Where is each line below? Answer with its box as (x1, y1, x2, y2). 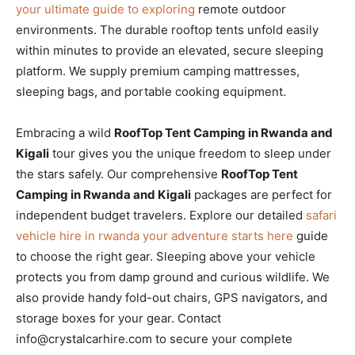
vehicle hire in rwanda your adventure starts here (16, 227, 293, 243)
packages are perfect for (191, 186, 332, 202)
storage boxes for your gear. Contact (16, 310, 221, 326)
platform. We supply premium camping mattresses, (16, 63, 300, 78)
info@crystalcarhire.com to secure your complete (16, 330, 292, 346)
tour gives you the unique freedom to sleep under (49, 145, 331, 161)
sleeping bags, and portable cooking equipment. (16, 83, 286, 99)
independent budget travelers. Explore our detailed (16, 207, 306, 223)
